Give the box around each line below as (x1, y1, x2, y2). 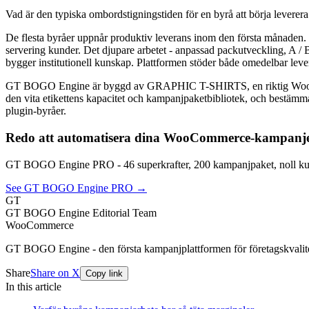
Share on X (30, 266, 80, 279)
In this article (6, 280, 61, 292)
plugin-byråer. (6, 105, 66, 117)
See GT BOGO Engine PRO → (6, 181, 147, 194)
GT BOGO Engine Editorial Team (6, 206, 157, 219)
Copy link (86, 268, 123, 279)
